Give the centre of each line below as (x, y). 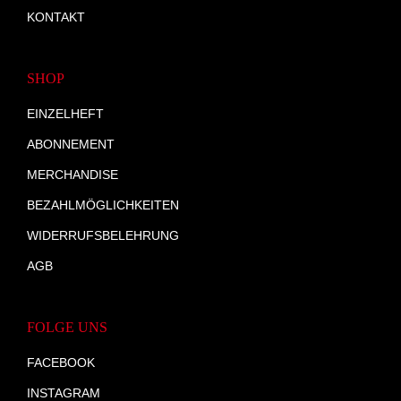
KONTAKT (56, 17)
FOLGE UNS (67, 327)
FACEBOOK (61, 363)
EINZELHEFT (65, 114)
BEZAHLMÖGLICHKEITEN (103, 205)
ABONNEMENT (71, 144)
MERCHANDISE (73, 175)
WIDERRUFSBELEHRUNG (103, 235)
